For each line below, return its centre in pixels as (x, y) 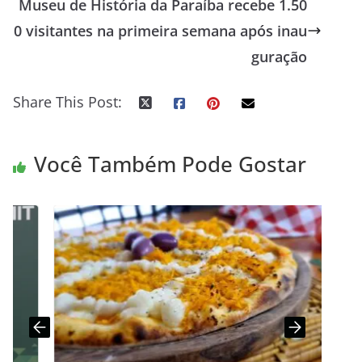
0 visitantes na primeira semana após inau (161, 31)
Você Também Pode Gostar (170, 164)
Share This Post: (67, 102)
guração (280, 57)
